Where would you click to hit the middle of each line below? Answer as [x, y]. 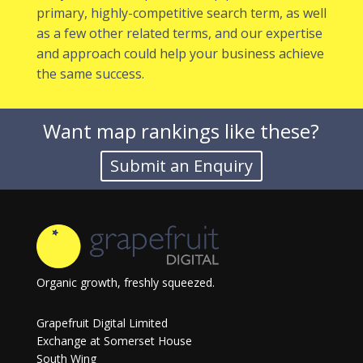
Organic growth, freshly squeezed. [125, 282]
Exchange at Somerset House [114, 340]
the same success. [90, 73]
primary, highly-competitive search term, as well [181, 13]
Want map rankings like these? [181, 130]
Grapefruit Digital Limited [102, 322]
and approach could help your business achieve [180, 53]
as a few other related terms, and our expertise [179, 33]
